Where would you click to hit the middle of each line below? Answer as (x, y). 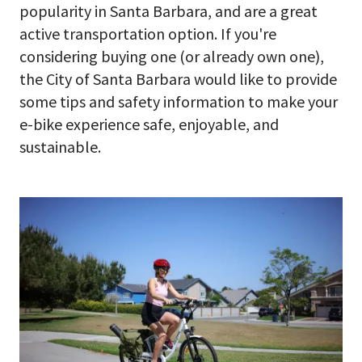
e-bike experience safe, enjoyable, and (149, 124)
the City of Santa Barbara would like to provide (178, 79)
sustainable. (60, 147)
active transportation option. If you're (148, 34)
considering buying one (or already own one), (172, 56)
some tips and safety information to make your (179, 101)
